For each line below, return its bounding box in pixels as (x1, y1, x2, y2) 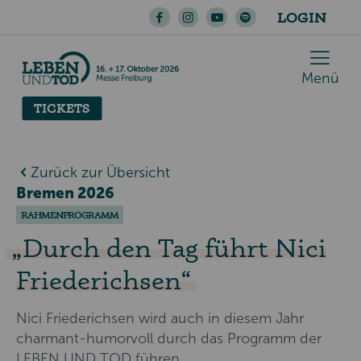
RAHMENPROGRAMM (21, 208, 118, 221)
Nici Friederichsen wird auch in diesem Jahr (16, 309, 304, 328)
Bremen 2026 (16, 183, 114, 202)
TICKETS (34, 99, 91, 116)
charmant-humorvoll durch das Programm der (16, 330, 322, 348)
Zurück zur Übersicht (31, 163, 170, 181)
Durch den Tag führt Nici (22, 232, 326, 264)
